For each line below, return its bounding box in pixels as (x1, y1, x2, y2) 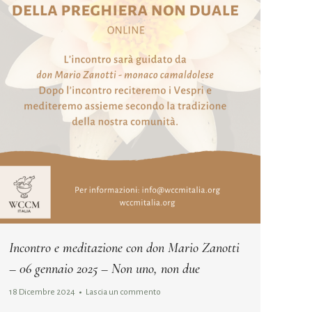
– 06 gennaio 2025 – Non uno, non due (9, 260, 200, 277)
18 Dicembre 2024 (9, 287, 75, 297)
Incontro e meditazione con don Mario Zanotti (9, 239, 240, 256)
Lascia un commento (86, 287, 161, 297)
